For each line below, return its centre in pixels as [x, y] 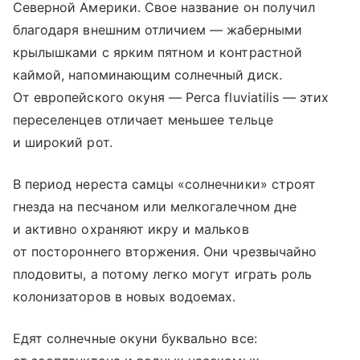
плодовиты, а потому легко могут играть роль [163, 274]
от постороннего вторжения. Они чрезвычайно [165, 251]
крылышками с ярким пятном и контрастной [157, 52]
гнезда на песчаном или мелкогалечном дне [155, 206]
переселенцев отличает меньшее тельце [143, 119]
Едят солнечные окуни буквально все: [135, 338]
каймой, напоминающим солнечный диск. [147, 74]
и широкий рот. [63, 142]
